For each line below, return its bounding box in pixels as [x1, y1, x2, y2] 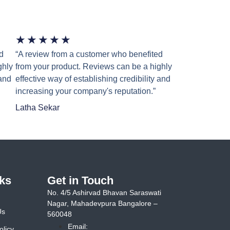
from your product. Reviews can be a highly [15, 62, 172, 71]
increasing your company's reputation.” [15, 87, 156, 96]
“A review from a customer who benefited [15, 50, 163, 59]
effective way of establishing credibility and [15, 74, 170, 84]
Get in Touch [47, 174, 114, 187]
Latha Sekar [15, 103, 60, 112]
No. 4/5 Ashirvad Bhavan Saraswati [47, 188, 162, 197]
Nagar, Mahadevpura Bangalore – [47, 199, 158, 208]
